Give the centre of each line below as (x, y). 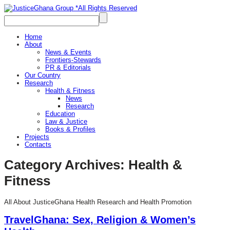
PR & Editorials (68, 68)
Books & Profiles (70, 129)
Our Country (43, 75)
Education (60, 114)
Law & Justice (66, 121)
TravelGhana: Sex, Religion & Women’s (100, 219)
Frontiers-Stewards (73, 60)
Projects (37, 137)
